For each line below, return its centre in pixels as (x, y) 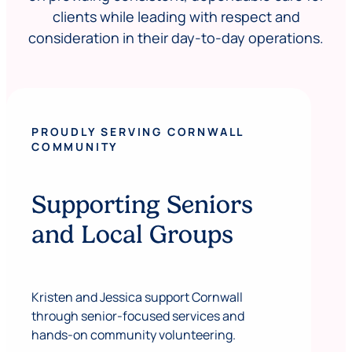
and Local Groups (132, 235)
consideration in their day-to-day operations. (176, 38)
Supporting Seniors (142, 205)
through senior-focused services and (138, 316)
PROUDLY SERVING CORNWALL (138, 132)
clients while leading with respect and (176, 17)
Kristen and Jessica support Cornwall (137, 297)
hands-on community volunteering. (134, 335)
